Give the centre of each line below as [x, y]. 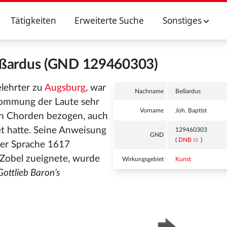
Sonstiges [183, 21]
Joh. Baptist [191, 110]
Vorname [152, 110]
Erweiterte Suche [109, 21]
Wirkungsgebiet [143, 159]
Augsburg [65, 88]
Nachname [149, 91]
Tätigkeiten [33, 21]
